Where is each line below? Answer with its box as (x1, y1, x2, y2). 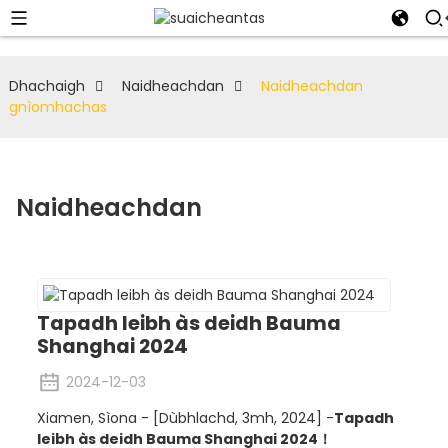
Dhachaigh (8, 76, 85, 96)
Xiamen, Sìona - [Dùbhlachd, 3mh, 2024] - (36, 407, 334, 428)
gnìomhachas (8, 97, 107, 117)
